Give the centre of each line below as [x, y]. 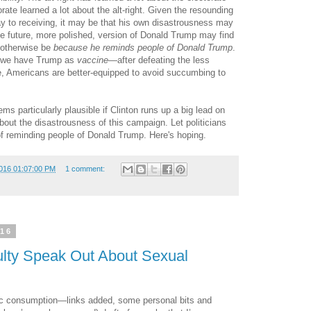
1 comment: [86, 168]
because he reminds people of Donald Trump [143, 47]
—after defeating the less [159, 60]
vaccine [93, 60]
